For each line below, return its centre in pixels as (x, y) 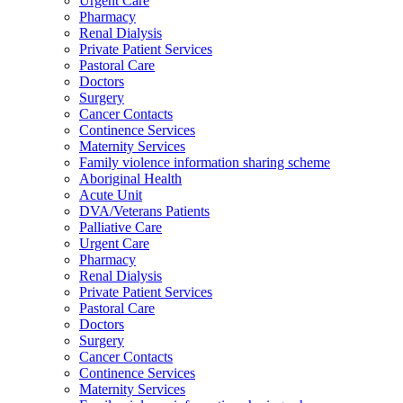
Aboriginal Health (130, 179)
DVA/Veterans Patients (144, 211)
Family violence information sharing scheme (205, 162)
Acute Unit (111, 195)
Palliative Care (121, 227)
